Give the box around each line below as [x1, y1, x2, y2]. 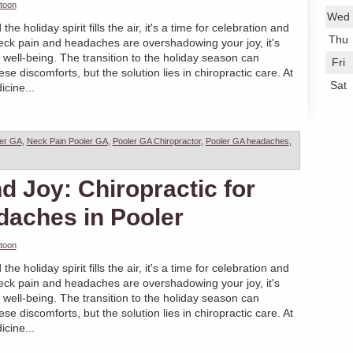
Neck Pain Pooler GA [26, 136, 108, 146]
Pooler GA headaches [205, 136, 289, 146]
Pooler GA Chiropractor [112, 136, 201, 146]
